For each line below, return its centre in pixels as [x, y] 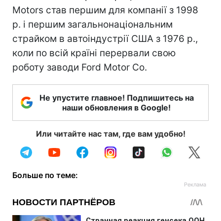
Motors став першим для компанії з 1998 [105, 10]
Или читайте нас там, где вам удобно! [110, 134]
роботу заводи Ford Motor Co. [80, 67]
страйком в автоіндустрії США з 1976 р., [105, 39]
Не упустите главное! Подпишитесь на [116, 98]
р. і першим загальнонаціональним [92, 24]
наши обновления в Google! [116, 108]
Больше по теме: [45, 175]
